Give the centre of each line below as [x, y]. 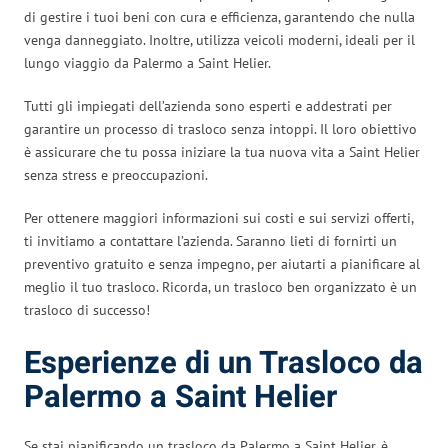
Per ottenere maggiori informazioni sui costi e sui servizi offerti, [218, 217]
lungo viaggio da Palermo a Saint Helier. [147, 62]
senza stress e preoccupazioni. [116, 174]
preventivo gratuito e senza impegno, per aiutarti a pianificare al [222, 263]
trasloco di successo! [87, 309]
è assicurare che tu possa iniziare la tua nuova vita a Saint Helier [222, 151]
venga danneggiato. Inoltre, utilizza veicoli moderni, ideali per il [219, 39]
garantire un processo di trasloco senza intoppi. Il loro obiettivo [220, 128]
